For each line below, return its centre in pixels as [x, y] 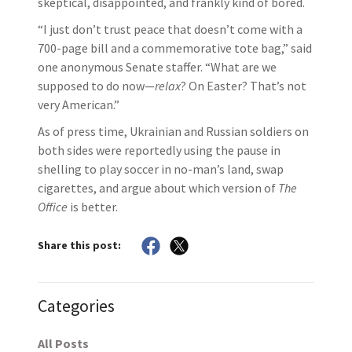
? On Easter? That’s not [244, 85]
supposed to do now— [96, 85]
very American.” [79, 104]
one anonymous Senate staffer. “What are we [157, 66]
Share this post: [79, 246]
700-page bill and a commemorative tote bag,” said [175, 48]
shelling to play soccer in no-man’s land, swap [161, 169]
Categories [76, 305]
